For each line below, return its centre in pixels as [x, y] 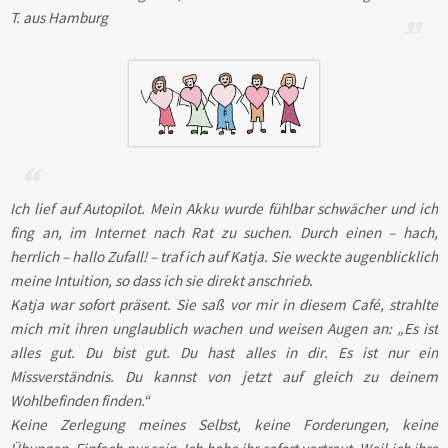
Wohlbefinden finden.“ [80, 400]
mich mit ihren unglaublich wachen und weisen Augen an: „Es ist [224, 328]
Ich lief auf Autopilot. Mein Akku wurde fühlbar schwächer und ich [224, 208]
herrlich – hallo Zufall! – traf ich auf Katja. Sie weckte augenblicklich [224, 256]
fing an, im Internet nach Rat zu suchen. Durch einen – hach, [224, 232]
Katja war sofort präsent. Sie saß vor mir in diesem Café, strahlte [224, 304]
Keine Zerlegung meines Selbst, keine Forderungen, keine [224, 424]
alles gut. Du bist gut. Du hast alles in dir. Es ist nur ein [224, 352]
